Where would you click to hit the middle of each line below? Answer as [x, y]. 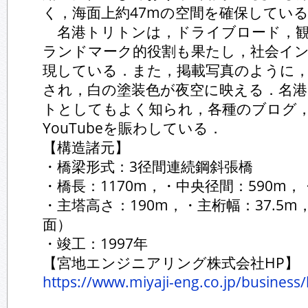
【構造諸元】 [86, 147]
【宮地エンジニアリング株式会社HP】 [171, 263]
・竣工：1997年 [95, 243]
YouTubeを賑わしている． [133, 128]
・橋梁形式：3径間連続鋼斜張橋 [148, 166]
